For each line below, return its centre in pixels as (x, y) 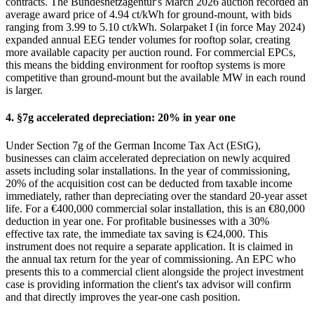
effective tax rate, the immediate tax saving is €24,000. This (137, 233)
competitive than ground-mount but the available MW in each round (156, 78)
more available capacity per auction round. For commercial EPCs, (151, 53)
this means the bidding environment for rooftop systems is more (145, 65)
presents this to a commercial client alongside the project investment (155, 271)
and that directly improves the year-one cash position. (123, 296)
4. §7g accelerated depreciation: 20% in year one (121, 118)
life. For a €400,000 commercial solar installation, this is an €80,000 (155, 208)
